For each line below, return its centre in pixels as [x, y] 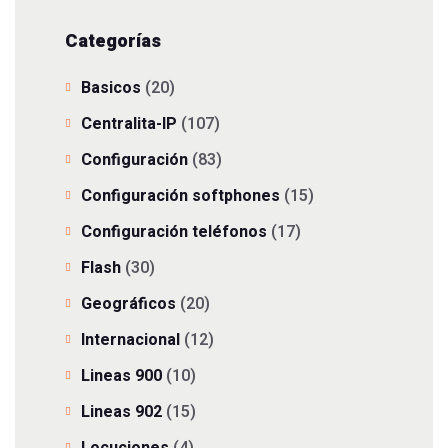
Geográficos [128, 304]
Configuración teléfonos [174, 232]
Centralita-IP [129, 124]
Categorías [113, 41]
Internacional [130, 340]
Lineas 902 [121, 412]
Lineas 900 [121, 376]
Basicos [111, 88]
